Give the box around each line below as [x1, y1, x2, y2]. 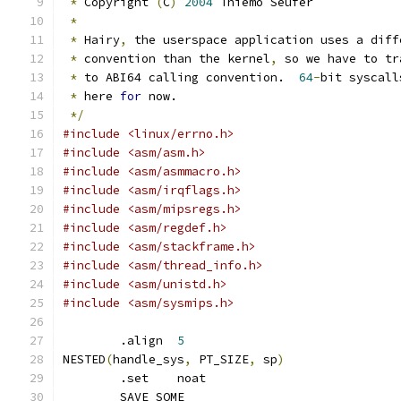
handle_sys [113, 352, 184, 367]
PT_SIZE [192, 352, 249, 367]
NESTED [63, 352, 106, 367]
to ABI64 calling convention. [77, 70, 299, 85]
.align [120, 333, 177, 348]
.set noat [177, 371, 206, 386]
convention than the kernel [77, 51, 270, 66]
